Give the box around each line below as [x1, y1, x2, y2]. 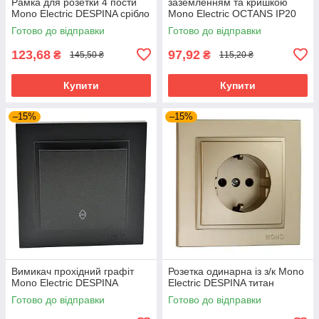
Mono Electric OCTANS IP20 [168, 7, 296, 19]
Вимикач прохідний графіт [11, 265, 134, 277]
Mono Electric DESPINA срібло [11, 7, 150, 19]
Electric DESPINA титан [168, 276, 274, 288]
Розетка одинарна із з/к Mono [168, 265, 304, 277]
